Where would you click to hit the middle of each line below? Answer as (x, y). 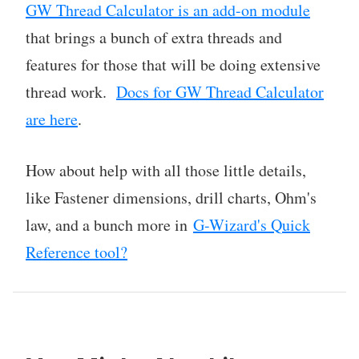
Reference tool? (77, 252)
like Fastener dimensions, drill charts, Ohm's (171, 197)
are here (52, 119)
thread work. (71, 91)
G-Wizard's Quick (252, 224)
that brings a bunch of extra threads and (154, 37)
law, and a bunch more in (109, 224)
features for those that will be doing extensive (173, 64)
